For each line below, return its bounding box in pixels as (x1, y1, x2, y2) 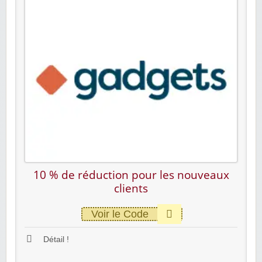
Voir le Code (91, 208, 149, 220)
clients (114, 180, 148, 196)
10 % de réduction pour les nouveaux (33, 167, 229, 182)
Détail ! (41, 235, 69, 244)
